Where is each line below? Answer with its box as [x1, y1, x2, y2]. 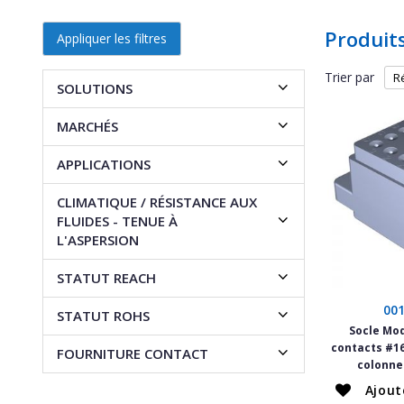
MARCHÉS [57, 116, 118, 135]
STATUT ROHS [57, 306, 150, 325]
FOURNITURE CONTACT [57, 344, 208, 363]
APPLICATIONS [57, 154, 151, 173]
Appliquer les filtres [57, 29, 167, 47]
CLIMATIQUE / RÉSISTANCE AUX [57, 192, 257, 211]
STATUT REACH [57, 268, 156, 287]
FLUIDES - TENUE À [57, 211, 178, 230]
